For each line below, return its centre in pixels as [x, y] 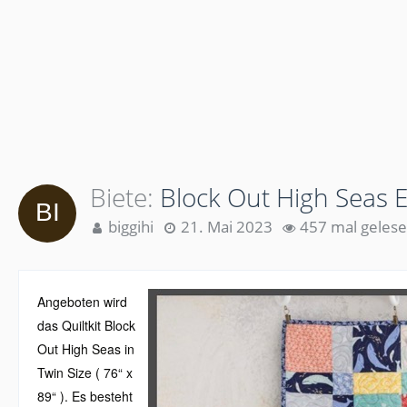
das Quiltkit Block [86, 325]
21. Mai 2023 [227, 227]
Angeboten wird [82, 302]
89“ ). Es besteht [85, 396]
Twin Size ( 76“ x [85, 372]
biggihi [131, 227]
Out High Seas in [86, 349]
